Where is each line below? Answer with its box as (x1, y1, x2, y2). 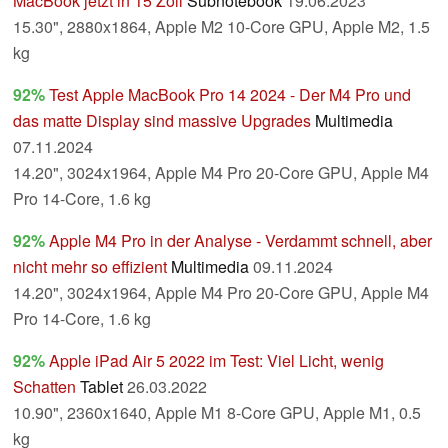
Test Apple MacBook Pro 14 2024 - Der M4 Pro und (49, 83, 411, 107)
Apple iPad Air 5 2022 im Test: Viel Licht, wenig (49, 349, 384, 373)
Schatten (13, 375, 76, 399)
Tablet (80, 375, 123, 399)
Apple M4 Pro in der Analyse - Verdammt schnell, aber (49, 229, 432, 253)
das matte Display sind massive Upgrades (13, 109, 311, 133)
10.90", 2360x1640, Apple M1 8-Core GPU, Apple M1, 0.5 (13, 401, 421, 425)
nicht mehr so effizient (13, 255, 167, 279)
